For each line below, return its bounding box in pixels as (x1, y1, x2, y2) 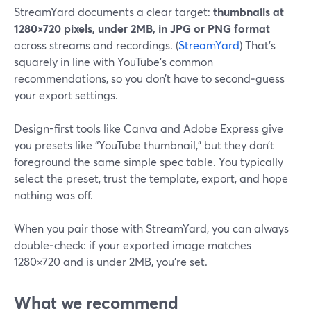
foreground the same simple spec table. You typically (14, 154, 283, 169)
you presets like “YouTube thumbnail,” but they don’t (14, 137, 274, 152)
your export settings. (14, 87, 118, 102)
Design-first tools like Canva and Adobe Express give (14, 121, 283, 135)
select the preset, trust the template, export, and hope (14, 171, 288, 185)
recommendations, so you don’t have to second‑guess (14, 71, 285, 85)
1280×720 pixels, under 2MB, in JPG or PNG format (14, 21, 270, 35)
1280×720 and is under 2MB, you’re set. (14, 254, 208, 269)
